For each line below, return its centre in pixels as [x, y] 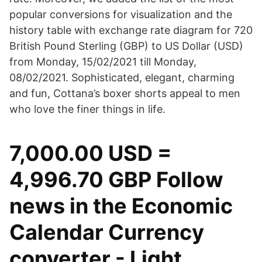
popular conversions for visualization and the [121, 14]
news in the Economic [121, 206]
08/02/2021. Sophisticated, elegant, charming [122, 77]
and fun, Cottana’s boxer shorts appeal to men [125, 93]
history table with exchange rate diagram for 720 [131, 30]
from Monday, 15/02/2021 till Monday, [103, 62]
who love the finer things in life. [87, 109]
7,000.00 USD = [90, 153]
